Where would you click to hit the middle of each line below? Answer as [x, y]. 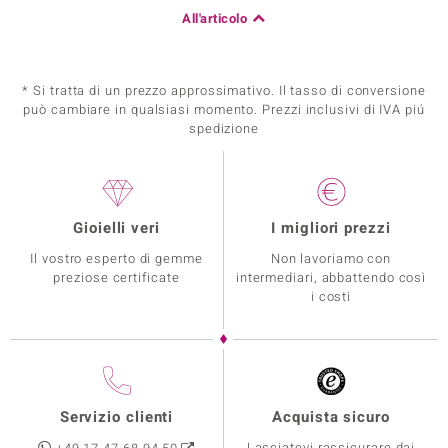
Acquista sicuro [331, 417]
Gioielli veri [116, 228]
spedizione [224, 128]
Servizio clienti [116, 417]
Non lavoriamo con [331, 258]
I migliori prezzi [331, 228]
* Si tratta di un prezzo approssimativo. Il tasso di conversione [224, 90]
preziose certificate [116, 277]
